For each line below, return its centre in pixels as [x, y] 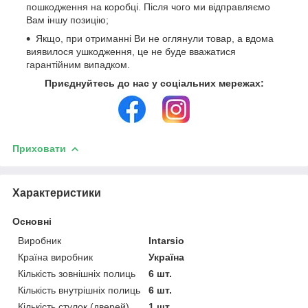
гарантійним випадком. [78, 65]
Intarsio [167, 241]
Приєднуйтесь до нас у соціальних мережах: [154, 84]
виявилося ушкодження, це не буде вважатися [131, 52]
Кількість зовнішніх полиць [77, 274]
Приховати [39, 149]
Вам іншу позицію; [67, 20]
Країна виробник [55, 257]
